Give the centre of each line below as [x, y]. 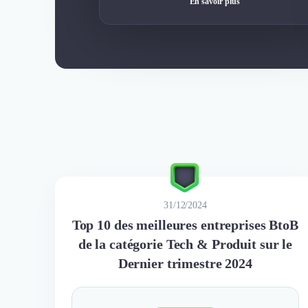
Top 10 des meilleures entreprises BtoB [185, 224]
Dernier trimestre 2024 [185, 263]
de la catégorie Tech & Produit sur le [185, 244]
